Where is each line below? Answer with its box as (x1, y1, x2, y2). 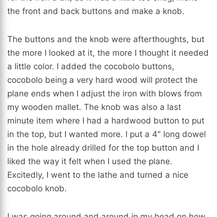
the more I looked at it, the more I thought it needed (7, 48, 209, 58)
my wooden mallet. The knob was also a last (7, 102, 181, 112)
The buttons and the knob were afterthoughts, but (7, 34, 204, 45)
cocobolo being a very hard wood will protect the (7, 75, 198, 85)
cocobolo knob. (7, 184, 67, 194)
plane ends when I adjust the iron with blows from (7, 89, 202, 99)
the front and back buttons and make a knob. (7, 6, 185, 16)
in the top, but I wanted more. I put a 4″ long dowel (7, 129, 206, 139)
